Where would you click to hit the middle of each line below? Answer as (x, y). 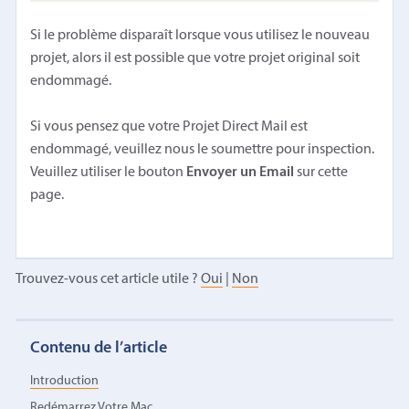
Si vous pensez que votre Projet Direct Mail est (169, 126)
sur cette (321, 172)
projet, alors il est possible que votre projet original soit (195, 58)
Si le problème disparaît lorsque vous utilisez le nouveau (200, 35)
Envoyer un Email (241, 172)
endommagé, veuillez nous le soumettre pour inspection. (203, 149)
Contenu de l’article (99, 348)
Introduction (65, 382)
